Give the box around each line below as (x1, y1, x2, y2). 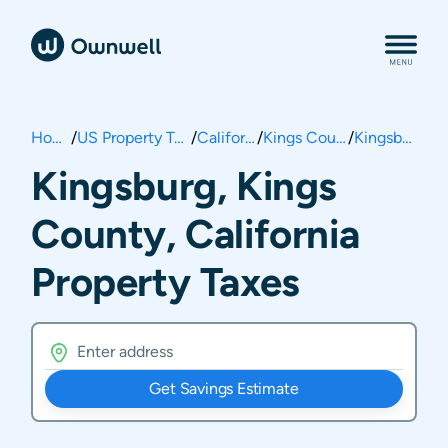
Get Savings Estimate (149, 379, 299, 398)
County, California (31, 210, 360, 257)
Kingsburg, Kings (31, 162, 337, 209)
